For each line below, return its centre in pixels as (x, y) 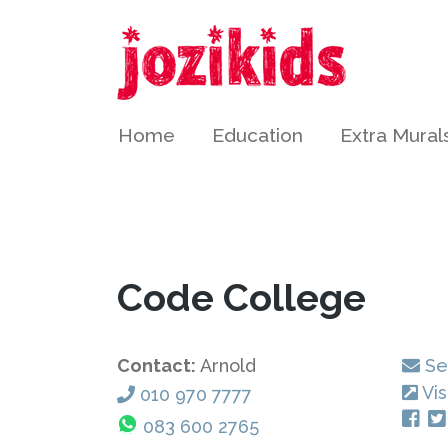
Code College (241, 297)
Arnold (228, 365)
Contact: (158, 365)
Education (257, 135)
